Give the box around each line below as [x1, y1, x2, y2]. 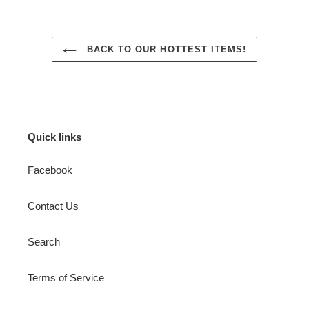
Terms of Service [28, 271, 104, 283]
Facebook [28, 163, 72, 176]
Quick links [28, 131, 81, 143]
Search [28, 235, 60, 248]
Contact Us [28, 199, 79, 212]
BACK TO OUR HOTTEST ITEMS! [83, 44, 247, 55]
